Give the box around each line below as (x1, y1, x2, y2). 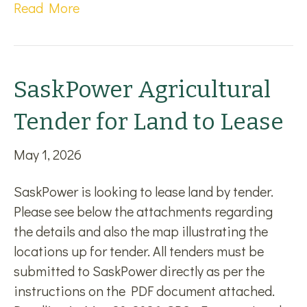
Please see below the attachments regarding (14, 202, 273, 220)
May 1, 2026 (14, 145, 82, 163)
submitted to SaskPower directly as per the (14, 262, 265, 280)
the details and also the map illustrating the (14, 222, 268, 240)
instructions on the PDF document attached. (14, 282, 275, 299)
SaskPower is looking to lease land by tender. (14, 182, 276, 200)
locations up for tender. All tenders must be (14, 242, 264, 260)
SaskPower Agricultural (14, 75, 271, 103)
